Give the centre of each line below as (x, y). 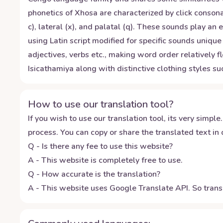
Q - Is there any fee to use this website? (100, 146)
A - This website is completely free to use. (105, 160)
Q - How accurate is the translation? (94, 174)
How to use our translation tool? (101, 104)
